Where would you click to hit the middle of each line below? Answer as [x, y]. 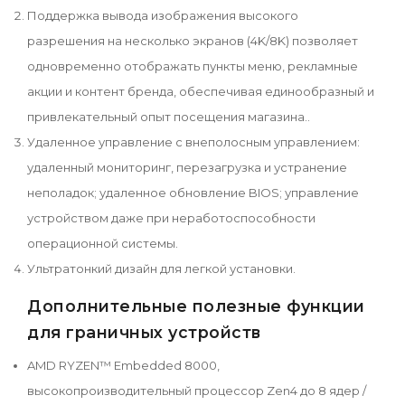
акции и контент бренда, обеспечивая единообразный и [201, 92]
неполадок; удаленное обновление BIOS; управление [193, 193]
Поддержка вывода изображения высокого [163, 16]
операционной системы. [103, 244]
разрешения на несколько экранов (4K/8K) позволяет [193, 41]
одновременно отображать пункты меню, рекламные [193, 66]
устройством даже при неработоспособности [171, 218]
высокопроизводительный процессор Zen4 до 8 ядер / [197, 391]
